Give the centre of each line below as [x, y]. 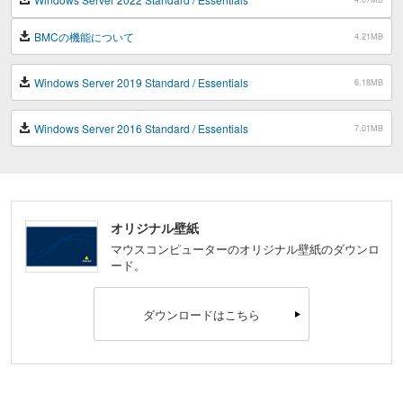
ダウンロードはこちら [201, 314]
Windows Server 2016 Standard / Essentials [141, 128]
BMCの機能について [84, 36]
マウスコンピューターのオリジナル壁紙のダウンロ [245, 249]
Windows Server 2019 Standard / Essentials [141, 82]
